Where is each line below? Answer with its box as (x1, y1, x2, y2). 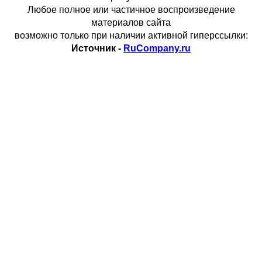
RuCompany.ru (123, 43, 191, 53)
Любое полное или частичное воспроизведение (27, 5, 235, 15)
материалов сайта (91, 18, 171, 27)
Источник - (71, 43, 123, 53)
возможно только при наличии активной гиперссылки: (14, 30, 248, 40)
